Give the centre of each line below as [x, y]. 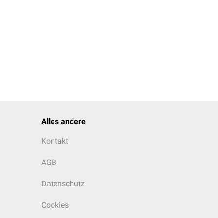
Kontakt [55, 141]
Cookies [55, 205]
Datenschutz [63, 184]
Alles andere [64, 121]
